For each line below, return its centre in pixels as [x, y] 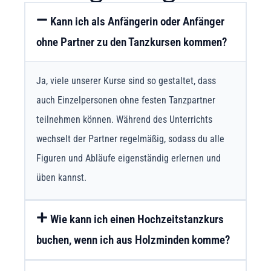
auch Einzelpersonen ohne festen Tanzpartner [126, 100]
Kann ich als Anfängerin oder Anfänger [138, 21]
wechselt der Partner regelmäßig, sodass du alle [130, 139]
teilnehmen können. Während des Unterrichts [124, 119]
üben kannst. [61, 177]
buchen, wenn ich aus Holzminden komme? [133, 240]
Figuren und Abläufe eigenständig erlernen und [129, 158]
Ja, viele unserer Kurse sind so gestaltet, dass [126, 80]
